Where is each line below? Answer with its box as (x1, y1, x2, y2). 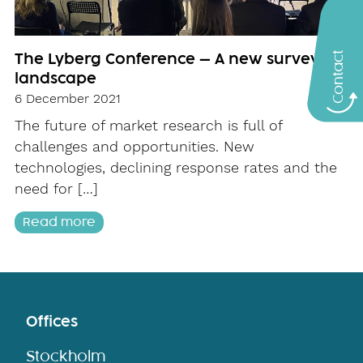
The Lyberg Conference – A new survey (15, 52, 319, 66)
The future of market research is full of (15, 117, 282, 134)
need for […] (15, 180, 98, 197)
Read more (23, 216, 96, 228)
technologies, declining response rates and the (15, 159, 337, 176)
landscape (15, 71, 96, 86)
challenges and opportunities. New (15, 138, 254, 155)
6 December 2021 (15, 90, 121, 106)
